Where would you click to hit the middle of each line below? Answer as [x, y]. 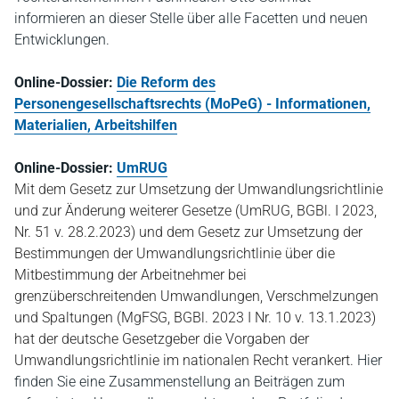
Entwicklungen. [64, 39]
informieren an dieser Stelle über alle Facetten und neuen [191, 18]
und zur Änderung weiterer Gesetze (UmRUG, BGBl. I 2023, [195, 210]
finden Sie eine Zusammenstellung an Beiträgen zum [179, 381]
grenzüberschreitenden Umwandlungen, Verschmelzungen [196, 296]
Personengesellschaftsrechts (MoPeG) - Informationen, [192, 103]
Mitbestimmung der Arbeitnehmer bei [130, 274]
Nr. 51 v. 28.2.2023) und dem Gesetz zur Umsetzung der [188, 232]
